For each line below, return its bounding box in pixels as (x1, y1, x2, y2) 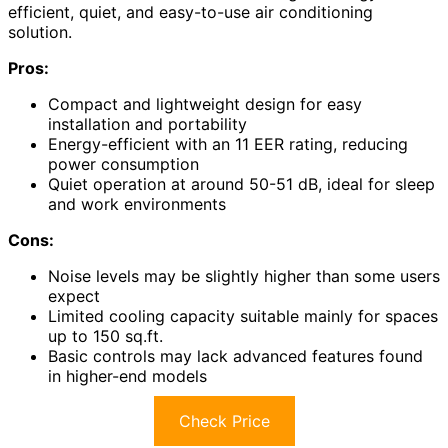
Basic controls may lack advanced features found (48, 345, 423, 366)
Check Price (178, 410, 270, 431)
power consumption (48, 153, 199, 174)
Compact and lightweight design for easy (48, 93, 362, 114)
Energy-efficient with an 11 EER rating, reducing (48, 133, 408, 154)
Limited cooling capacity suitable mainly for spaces (48, 305, 438, 326)
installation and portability (48, 113, 247, 134)
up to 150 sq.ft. (48, 325, 163, 346)
